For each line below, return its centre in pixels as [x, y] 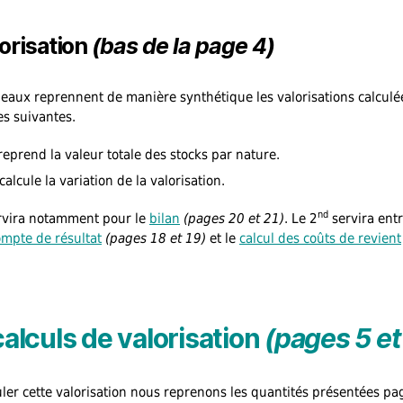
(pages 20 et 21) [234, 218]
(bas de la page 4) [183, 46]
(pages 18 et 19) [156, 238]
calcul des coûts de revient [320, 238]
